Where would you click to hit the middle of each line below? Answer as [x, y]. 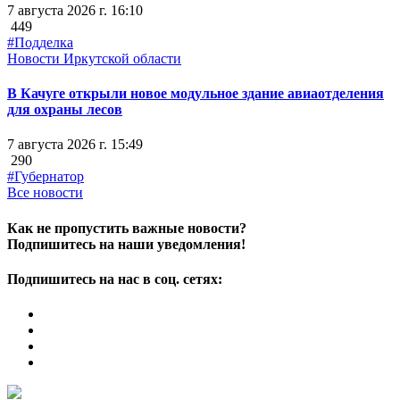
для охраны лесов [65, 110]
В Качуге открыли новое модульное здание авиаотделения [196, 94]
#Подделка [40, 42]
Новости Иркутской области [94, 58]
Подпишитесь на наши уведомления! [126, 244]
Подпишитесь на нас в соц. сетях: [115, 279]
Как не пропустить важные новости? [127, 228]
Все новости [45, 193]
